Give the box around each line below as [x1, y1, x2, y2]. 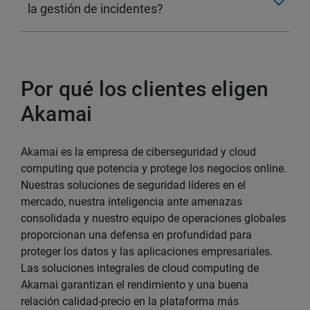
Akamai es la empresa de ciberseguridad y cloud [21, 145, 256, 158]
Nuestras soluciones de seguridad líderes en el [21, 178, 246, 192]
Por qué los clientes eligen [21, 76, 269, 101]
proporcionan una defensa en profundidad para [21, 228, 252, 241]
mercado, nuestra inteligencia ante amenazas [21, 194, 242, 208]
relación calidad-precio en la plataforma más [21, 294, 239, 308]
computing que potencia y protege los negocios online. [21, 161, 286, 175]
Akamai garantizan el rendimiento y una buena [21, 277, 248, 291]
